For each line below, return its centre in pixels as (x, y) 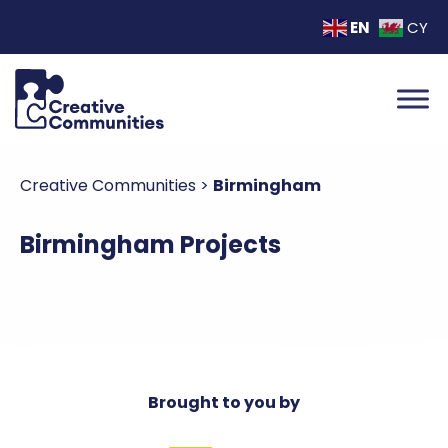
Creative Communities (108, 185)
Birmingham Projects (150, 244)
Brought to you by (224, 402)
